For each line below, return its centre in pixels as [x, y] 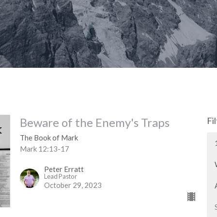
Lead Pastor [60, 177]
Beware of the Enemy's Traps [94, 122]
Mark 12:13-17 [44, 148]
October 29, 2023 [73, 185]
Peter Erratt [64, 169]
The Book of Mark [49, 137]
